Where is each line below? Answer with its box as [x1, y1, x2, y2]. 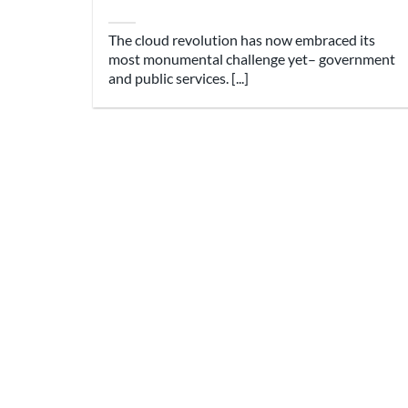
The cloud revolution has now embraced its [108, 31, 376, 49]
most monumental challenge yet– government [108, 50, 396, 68]
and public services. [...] [108, 69, 250, 87]
